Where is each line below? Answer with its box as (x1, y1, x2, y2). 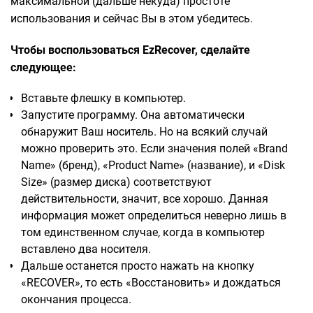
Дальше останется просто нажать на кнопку (21, 259, 254, 273)
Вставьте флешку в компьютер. (21, 92, 186, 105)
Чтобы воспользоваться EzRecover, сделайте (10, 43, 250, 57)
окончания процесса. (21, 293, 131, 307)
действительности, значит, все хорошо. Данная (21, 192, 268, 206)
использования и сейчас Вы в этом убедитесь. (10, 12, 253, 26)
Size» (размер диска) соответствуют (21, 175, 212, 189)
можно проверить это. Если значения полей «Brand (21, 142, 288, 156)
